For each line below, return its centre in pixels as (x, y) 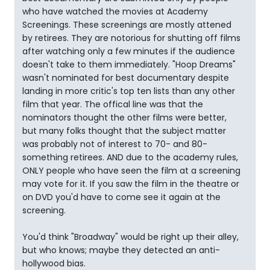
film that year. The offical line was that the (113, 104)
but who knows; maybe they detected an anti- (121, 250)
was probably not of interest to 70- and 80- (115, 144)
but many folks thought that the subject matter (124, 131)
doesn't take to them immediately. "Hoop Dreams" (129, 64)
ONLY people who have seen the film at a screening (131, 171)
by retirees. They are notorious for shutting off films (131, 38)
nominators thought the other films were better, (124, 118)
